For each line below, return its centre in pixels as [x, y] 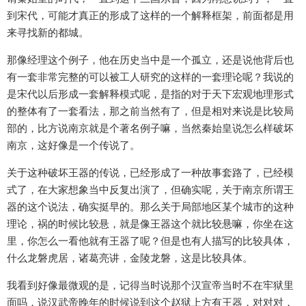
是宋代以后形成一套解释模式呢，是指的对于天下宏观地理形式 [150, 94]
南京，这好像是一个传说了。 [73, 145]
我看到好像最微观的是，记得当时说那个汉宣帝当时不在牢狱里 [150, 286]
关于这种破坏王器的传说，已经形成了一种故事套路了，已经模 [150, 173]
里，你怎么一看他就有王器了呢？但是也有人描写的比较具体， [150, 241]
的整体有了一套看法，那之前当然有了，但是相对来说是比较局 [150, 111]
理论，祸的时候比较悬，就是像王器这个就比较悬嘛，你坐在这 [150, 224]
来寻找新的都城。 [48, 33]
